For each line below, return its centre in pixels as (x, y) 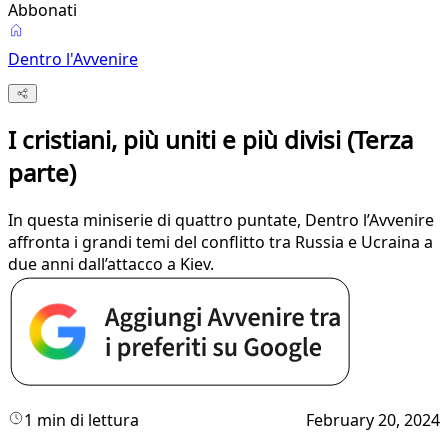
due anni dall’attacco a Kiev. (111, 264)
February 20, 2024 (373, 420)
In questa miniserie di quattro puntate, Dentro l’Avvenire (221, 220)
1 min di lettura (81, 420)
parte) (42, 173)
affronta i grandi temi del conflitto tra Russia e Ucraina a (220, 242)
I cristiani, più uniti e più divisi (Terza (210, 140)
